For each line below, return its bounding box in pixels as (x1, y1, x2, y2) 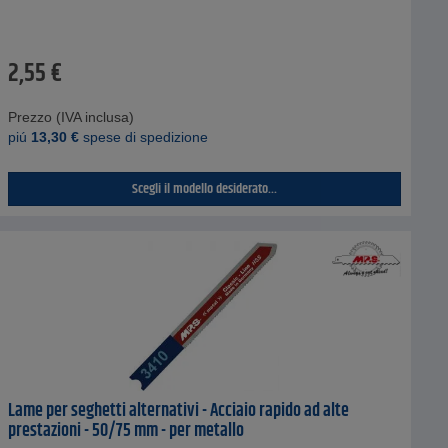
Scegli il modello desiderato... (131, 178, 277, 201)
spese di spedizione (78, 129, 208, 146)
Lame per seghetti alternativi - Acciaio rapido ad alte (7, 397, 349, 426)
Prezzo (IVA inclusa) (7, 109, 134, 126)
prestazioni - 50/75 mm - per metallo (7, 417, 244, 446)
